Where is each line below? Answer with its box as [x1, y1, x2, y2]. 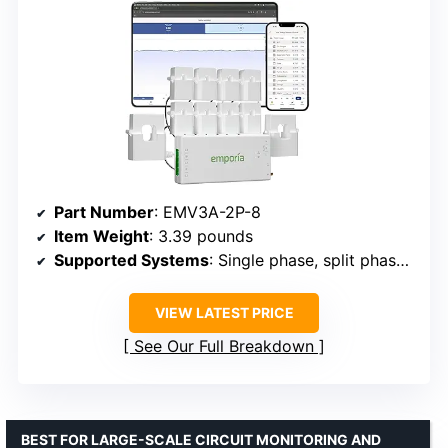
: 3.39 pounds [149, 226, 253, 247]
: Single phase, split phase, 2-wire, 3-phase [209, 250, 396, 271]
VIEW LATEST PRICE [154, 304, 294, 322]
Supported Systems [54, 250, 209, 271]
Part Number [54, 202, 154, 223]
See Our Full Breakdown [134, 336, 314, 357]
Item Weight [54, 226, 149, 247]
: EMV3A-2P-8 [154, 202, 261, 223]
